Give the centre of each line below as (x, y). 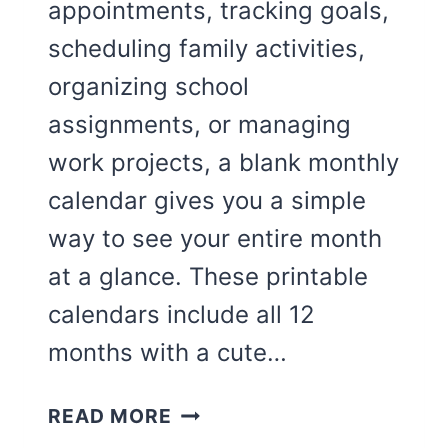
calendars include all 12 (181, 315)
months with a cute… (167, 353)
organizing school (148, 87)
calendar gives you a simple (207, 201)
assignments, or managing (199, 125)
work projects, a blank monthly (223, 163)
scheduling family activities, (206, 49)
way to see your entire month (215, 239)
